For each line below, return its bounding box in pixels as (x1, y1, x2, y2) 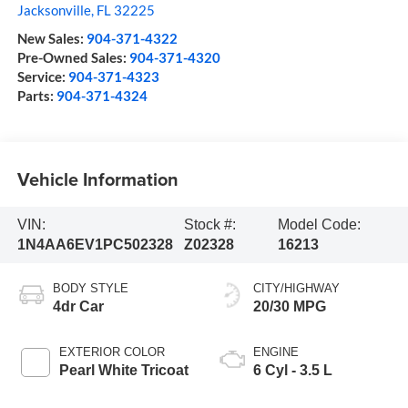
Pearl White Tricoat (58, 362, 189, 378)
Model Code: (277, 216, 361, 232)
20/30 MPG (253, 298, 326, 314)
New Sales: (16, 30, 87, 47)
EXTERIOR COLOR (58, 344, 165, 359)
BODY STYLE (52, 280, 128, 295)
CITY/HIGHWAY (253, 280, 340, 295)
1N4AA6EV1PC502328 (16, 236, 173, 252)
